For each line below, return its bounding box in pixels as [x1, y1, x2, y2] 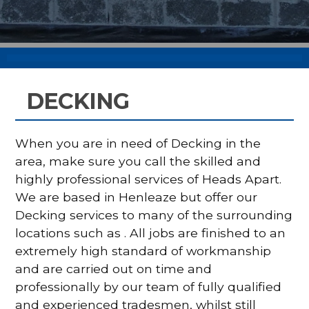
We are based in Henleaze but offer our [15, 189, 258, 204]
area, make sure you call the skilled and [15, 153, 261, 168]
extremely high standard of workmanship [15, 243, 272, 258]
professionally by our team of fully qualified [15, 279, 282, 294]
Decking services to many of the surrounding [15, 207, 293, 222]
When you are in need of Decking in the [15, 135, 261, 150]
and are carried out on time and [15, 261, 212, 276]
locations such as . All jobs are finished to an [15, 225, 286, 240]
